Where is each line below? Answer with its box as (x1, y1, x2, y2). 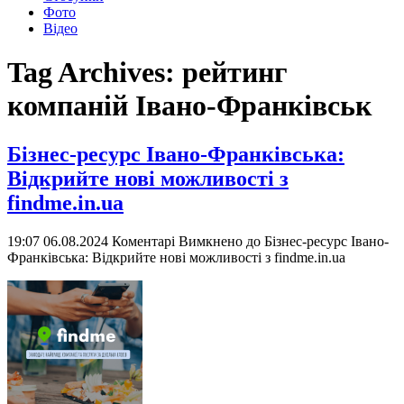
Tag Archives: (7, 56, 182, 89)
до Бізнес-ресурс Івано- (243, 233, 389, 249)
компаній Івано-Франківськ (7, 89, 372, 123)
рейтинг (182, 56, 288, 89)
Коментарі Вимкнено (112, 233, 243, 249)
